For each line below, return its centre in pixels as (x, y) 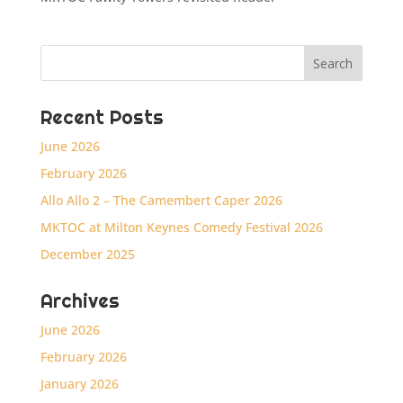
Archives (80, 301)
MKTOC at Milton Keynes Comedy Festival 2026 (181, 227)
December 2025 (87, 254)
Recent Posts (102, 117)
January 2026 (79, 384)
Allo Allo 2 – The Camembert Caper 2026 (161, 200)
